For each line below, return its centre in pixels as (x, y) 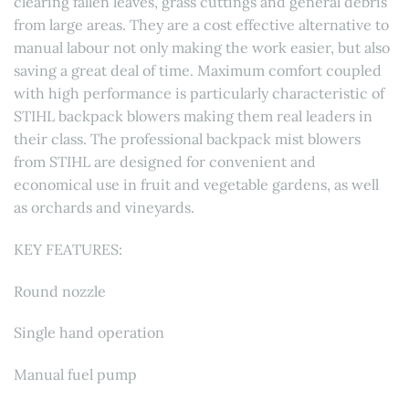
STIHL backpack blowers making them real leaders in (193, 115)
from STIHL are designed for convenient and (165, 161)
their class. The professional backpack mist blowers (187, 138)
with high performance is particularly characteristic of (199, 93)
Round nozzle (60, 291)
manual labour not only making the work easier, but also (202, 47)
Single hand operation (89, 333)
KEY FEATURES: (68, 249)
